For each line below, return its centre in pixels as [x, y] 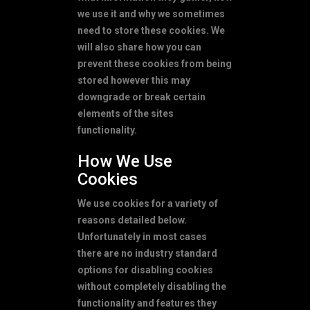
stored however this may [134, 80]
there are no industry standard [147, 253]
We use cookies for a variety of [148, 203]
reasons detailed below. [132, 220]
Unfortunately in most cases [142, 236]
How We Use [125, 161]
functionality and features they [147, 303]
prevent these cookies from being [155, 63]
